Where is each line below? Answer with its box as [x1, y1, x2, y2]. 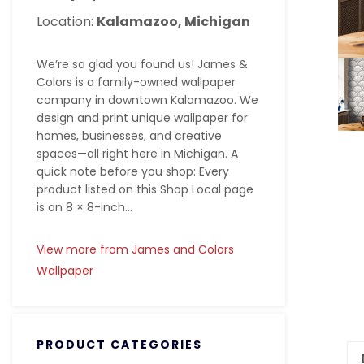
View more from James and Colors [37, 241, 234, 258]
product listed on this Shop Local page [37, 181, 253, 197]
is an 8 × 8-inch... [37, 199, 132, 215]
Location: [37, 12, 97, 31]
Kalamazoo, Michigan [97, 12, 250, 31]
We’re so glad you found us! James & [37, 56, 248, 72]
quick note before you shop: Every [37, 163, 229, 180]
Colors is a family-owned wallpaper [37, 74, 236, 90]
